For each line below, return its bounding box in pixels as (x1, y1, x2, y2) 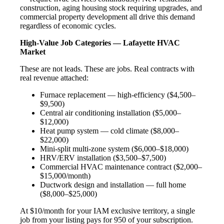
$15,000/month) (40, 171, 90, 180)
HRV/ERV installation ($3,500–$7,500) (40, 153, 166, 162)
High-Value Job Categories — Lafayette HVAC (20, 38, 180, 47)
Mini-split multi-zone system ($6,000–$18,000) (40, 144, 188, 153)
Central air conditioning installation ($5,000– (40, 108, 181, 117)
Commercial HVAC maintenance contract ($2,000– (40, 162, 202, 171)
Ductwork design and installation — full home (40, 180, 186, 189)
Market (20, 47, 45, 56)
